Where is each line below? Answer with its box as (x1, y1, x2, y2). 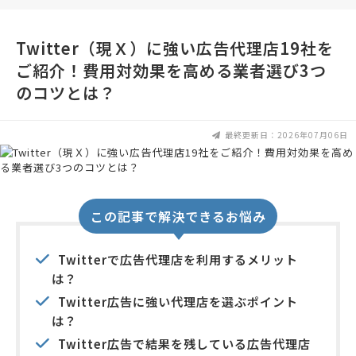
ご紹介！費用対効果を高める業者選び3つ (16, 59, 327, 83)
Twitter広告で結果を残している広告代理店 (58, 335, 311, 353)
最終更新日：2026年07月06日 (225, 129, 348, 141)
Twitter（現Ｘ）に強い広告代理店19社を (16, 37, 334, 60)
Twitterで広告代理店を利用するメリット (58, 251, 298, 269)
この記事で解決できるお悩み (90, 207, 266, 226)
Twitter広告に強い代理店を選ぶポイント (58, 293, 298, 311)
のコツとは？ (16, 81, 116, 105)
